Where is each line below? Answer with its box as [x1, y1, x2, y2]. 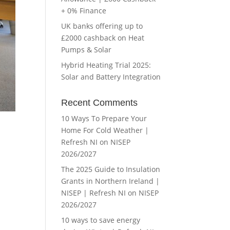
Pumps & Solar [61, 45, 112, 54]
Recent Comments [61, 98, 138, 108]
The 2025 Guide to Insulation [61, 164, 161, 174]
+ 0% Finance [61, 6, 107, 15]
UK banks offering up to [61, 21, 143, 31]
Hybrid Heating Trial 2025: [61, 60, 151, 70]
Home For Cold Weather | [61, 125, 149, 135]
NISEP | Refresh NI [61, 188, 126, 198]
